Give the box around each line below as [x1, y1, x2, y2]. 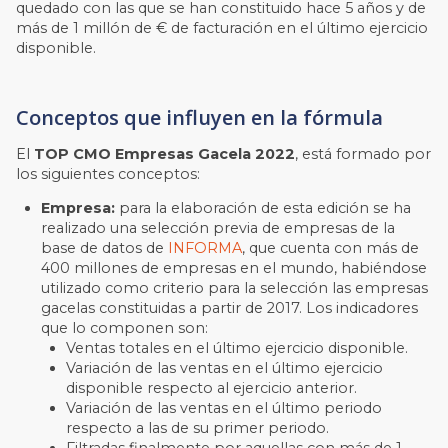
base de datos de [41, 239, 169, 258]
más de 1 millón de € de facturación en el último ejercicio [16, 18, 429, 37]
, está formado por [295, 144, 432, 163]
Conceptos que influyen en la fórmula [16, 103, 384, 131]
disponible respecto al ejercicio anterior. [66, 379, 358, 398]
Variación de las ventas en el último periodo [66, 399, 383, 418]
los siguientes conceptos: [16, 164, 201, 183]
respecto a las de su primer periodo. [66, 419, 330, 438]
